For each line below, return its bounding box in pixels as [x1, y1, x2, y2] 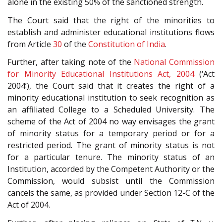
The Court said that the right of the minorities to [7, 14, 215, 26]
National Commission [134, 56, 215, 68]
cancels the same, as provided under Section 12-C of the [7, 187, 215, 199]
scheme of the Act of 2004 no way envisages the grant [7, 116, 215, 127]
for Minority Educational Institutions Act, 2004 [7, 68, 194, 80]
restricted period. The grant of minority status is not [7, 140, 215, 151]
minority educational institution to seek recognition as [7, 92, 215, 104]
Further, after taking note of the [7, 56, 134, 68]
